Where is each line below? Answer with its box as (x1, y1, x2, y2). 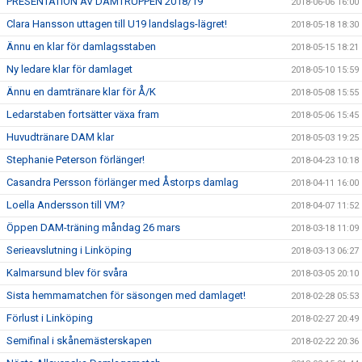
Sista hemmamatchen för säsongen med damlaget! (6, 289, 246, 302)
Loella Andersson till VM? (6, 199, 125, 212)
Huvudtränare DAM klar (6, 131, 114, 144)
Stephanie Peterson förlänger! (6, 154, 145, 166)
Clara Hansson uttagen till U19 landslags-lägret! (6, 18, 227, 31)
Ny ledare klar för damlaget (6, 63, 133, 76)
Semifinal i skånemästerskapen (6, 335, 152, 347)
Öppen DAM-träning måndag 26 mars (6, 221, 180, 234)
